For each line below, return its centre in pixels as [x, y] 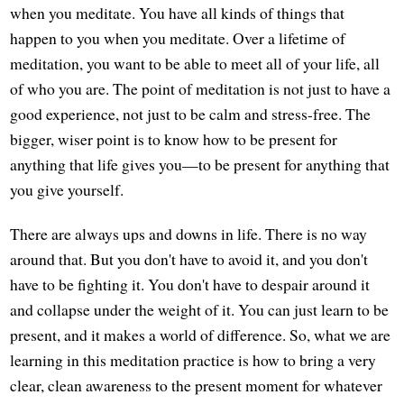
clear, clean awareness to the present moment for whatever [197, 386]
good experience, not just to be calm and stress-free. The [191, 114]
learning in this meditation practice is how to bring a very [193, 360]
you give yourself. [67, 190]
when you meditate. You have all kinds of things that [178, 13]
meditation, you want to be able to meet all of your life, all [195, 64]
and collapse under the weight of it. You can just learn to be [200, 310]
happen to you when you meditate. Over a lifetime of [178, 38]
